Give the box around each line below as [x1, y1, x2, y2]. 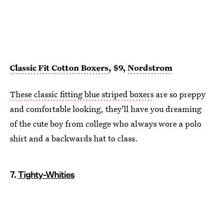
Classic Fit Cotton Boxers [10, 61, 109, 73]
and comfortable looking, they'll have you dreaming [10, 103, 201, 114]
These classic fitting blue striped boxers [10, 88, 154, 100]
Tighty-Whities [18, 169, 75, 180]
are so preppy [154, 88, 206, 100]
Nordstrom [128, 61, 172, 73]
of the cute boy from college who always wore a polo [10, 117, 201, 129]
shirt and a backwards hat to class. [10, 132, 138, 144]
